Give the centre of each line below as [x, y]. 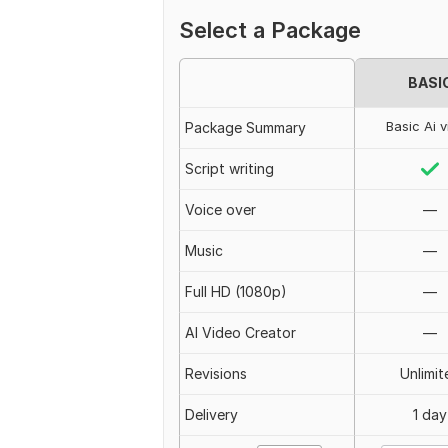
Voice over [220, 209]
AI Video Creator [240, 332]
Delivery [211, 414]
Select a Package [270, 30]
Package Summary [245, 127]
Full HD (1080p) [236, 291]
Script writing [229, 168]
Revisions [216, 373]
